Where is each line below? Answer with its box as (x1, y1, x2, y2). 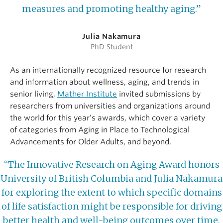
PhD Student (90, 43, 133, 51)
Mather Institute (57, 90, 117, 99)
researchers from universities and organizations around (10, 102, 210, 111)
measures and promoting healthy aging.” (22, 3, 201, 15)
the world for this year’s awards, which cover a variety (10, 113, 205, 123)
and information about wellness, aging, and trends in (10, 78, 199, 87)
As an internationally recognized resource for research (10, 66, 206, 75)
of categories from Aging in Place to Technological (10, 125, 190, 135)
